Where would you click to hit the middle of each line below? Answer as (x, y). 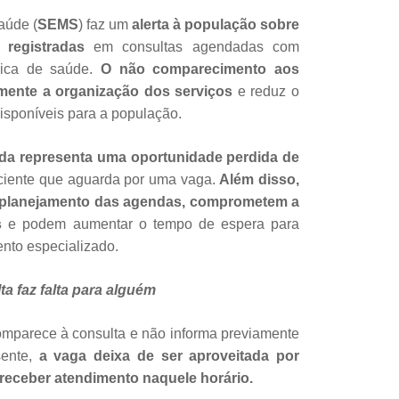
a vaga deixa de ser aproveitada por (169, 355)
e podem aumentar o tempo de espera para (151, 224)
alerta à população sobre (214, 24)
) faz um (103, 24)
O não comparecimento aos (200, 69)
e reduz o (266, 91)
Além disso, (258, 179)
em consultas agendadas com (196, 46)
